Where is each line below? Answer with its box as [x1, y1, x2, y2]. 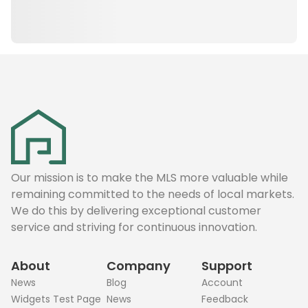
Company [106, 257, 170, 274]
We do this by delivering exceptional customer [11, 203, 261, 219]
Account [201, 276, 243, 289]
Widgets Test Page [11, 292, 101, 306]
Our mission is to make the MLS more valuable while [11, 170, 288, 186]
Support [201, 257, 253, 274]
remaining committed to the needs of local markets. [11, 186, 294, 202]
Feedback [201, 292, 249, 306]
